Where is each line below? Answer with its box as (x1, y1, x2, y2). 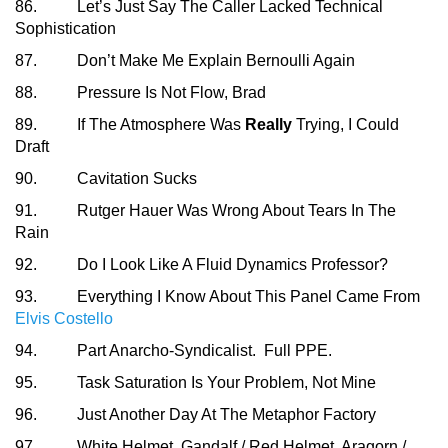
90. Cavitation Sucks (15, 170, 197, 188)
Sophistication (15, 20, 116, 38)
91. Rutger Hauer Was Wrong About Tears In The (15, 202, 396, 220)
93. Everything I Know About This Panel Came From (15, 288, 420, 306)
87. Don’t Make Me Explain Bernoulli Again (15, 52, 355, 70)
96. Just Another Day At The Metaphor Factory (15, 406, 376, 424)
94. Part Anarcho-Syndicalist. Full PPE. (15, 342, 332, 360)
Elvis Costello (15, 310, 113, 328)
